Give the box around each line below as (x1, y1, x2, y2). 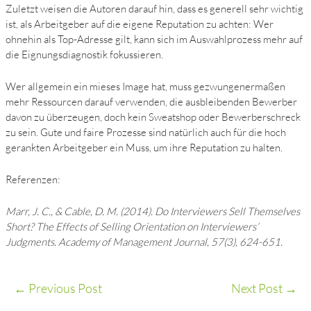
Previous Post (26, 280, 103, 296)
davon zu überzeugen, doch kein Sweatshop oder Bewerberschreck (6, 110, 301, 124)
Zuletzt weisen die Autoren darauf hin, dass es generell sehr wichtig (6, 2, 304, 16)
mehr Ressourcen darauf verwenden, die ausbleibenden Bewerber (6, 95, 298, 109)
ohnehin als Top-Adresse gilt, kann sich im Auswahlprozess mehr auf (6, 33, 303, 47)
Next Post (230, 280, 285, 296)
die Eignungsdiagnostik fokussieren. (6, 48, 164, 62)
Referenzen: (6, 173, 61, 187)
